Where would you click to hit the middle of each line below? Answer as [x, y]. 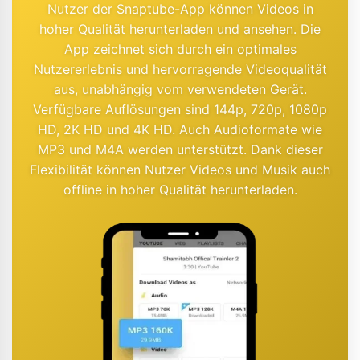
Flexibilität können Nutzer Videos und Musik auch [180, 170]
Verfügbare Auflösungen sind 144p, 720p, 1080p [180, 110]
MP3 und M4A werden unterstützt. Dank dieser [180, 150]
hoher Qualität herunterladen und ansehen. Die [180, 29]
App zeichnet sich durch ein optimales [180, 49]
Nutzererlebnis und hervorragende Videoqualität [180, 70]
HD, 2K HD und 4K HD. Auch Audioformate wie [180, 130]
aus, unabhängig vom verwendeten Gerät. [180, 90]
